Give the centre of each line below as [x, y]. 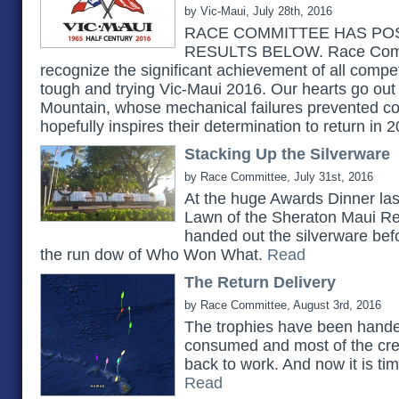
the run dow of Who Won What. [154, 255]
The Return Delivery [260, 282]
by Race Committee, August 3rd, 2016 [283, 305]
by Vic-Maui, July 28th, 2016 [258, 11]
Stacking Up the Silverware [287, 154]
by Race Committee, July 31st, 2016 [279, 177]
